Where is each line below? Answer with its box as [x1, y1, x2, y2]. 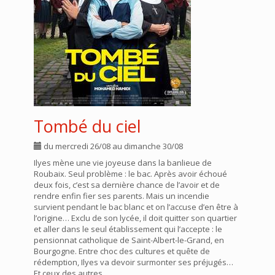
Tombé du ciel [34, 115, 141, 137]
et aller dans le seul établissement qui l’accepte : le [34, 223, 222, 234]
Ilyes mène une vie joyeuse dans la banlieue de [34, 157, 212, 168]
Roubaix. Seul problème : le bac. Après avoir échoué [34, 168, 227, 179]
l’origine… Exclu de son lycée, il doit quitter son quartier [34, 212, 237, 223]
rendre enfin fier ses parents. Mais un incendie [34, 190, 209, 201]
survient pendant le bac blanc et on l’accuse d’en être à [34, 201, 238, 212]
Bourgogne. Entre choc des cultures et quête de [34, 246, 210, 257]
